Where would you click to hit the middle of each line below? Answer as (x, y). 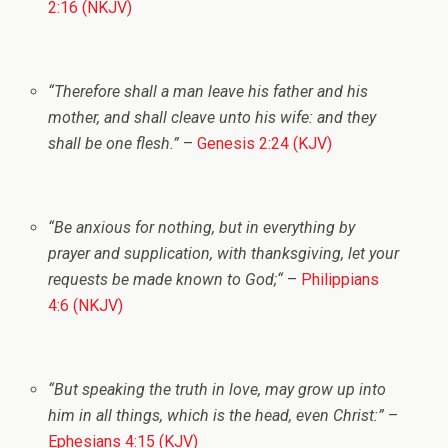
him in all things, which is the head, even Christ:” (216, 416)
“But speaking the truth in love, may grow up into (217, 390)
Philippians (340, 280)
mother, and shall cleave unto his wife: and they (212, 118)
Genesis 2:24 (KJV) (265, 144)
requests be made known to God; (163, 280)
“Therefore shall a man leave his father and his (208, 92)
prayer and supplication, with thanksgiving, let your (224, 254)
